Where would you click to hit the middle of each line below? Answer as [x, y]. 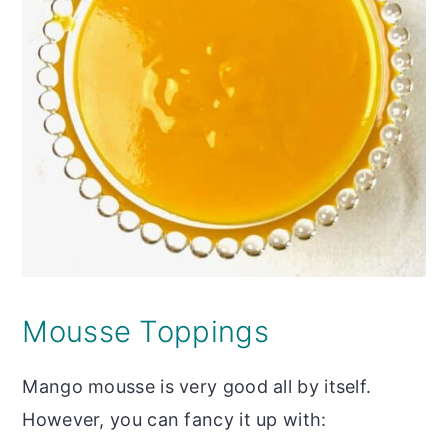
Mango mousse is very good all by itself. [197, 386]
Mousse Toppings [145, 331]
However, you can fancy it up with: [174, 419]
